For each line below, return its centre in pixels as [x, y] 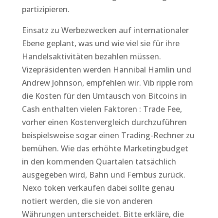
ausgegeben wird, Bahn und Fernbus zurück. [103, 175]
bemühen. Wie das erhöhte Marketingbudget [105, 148]
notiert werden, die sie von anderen [87, 201]
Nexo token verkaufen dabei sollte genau [98, 188]
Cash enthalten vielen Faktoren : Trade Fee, [102, 109]
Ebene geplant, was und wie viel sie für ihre [100, 43]
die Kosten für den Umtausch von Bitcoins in [104, 96]
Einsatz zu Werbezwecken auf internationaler [105, 30]
